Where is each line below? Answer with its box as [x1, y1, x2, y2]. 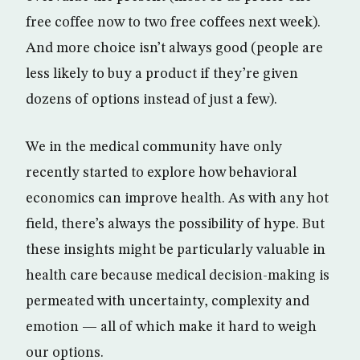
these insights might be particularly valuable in [26, 242, 325, 257]
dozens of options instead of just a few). [26, 92, 277, 107]
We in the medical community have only [26, 139, 282, 154]
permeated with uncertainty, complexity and [26, 293, 309, 309]
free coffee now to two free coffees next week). [26, 14, 321, 30]
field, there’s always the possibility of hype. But [26, 216, 325, 231]
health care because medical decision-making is [26, 268, 329, 283]
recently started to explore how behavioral [26, 165, 297, 180]
